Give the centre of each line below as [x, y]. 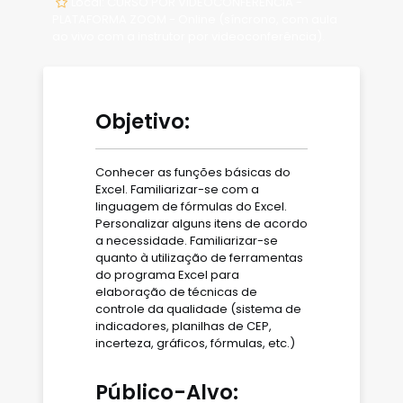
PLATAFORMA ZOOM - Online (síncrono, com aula [195, 19]
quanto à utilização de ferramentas [199, 258]
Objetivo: [143, 121]
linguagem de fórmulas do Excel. [191, 206]
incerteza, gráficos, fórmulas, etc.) [195, 343]
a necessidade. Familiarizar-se [187, 241]
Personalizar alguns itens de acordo [201, 224]
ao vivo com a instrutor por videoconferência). [188, 36]
